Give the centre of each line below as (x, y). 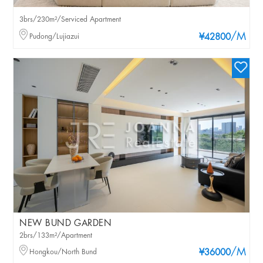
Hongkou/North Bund (63, 252)
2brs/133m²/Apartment (56, 235)
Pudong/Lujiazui (55, 36)
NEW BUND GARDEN (66, 223)
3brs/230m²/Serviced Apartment (70, 20)
